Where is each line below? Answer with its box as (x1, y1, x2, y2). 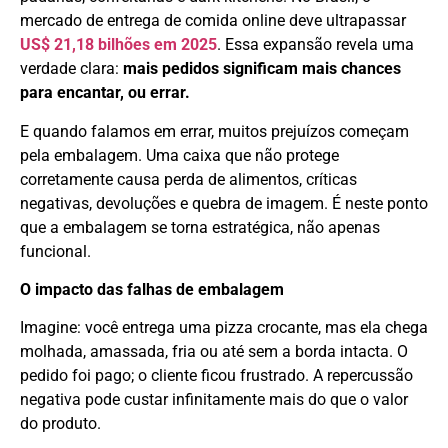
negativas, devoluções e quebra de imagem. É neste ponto (20, 193, 428, 213)
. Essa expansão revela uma (217, 35, 414, 55)
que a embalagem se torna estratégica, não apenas (20, 217, 380, 237)
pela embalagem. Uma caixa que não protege (20, 145, 339, 165)
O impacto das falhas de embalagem (20, 280, 284, 300)
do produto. (20, 414, 101, 434)
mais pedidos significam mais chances (123, 59, 401, 79)
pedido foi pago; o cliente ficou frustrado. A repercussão (20, 366, 413, 386)
